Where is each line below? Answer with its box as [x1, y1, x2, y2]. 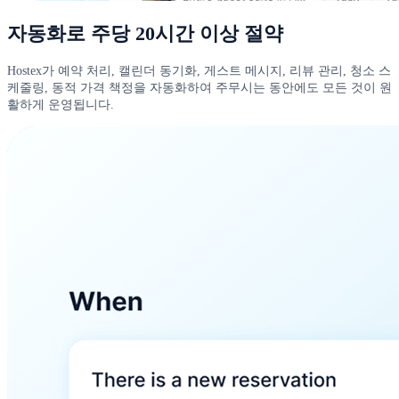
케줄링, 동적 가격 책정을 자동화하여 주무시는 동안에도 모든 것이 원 [7, 80, 392, 95]
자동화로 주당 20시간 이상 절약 [7, 23, 283, 45]
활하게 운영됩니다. [7, 97, 114, 112]
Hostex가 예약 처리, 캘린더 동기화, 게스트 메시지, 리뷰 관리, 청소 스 [7, 63, 391, 78]
